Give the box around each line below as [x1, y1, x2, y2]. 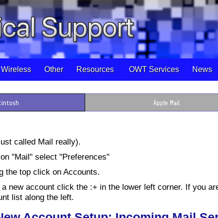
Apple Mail [153, 99, 180, 107]
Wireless [1, 65, 33, 73]
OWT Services [127, 65, 179, 73]
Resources [76, 65, 116, 73]
